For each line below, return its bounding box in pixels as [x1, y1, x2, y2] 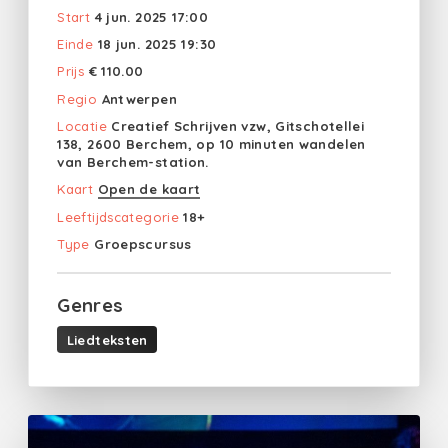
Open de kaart [97, 181, 201, 198]
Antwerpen [101, 90, 177, 107]
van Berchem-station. [57, 154, 209, 171]
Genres [57, 292, 124, 317]
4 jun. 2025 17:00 [94, 8, 208, 25]
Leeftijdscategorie [57, 208, 179, 225]
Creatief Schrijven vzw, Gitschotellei [111, 118, 365, 135]
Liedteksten [66, 331, 148, 348]
